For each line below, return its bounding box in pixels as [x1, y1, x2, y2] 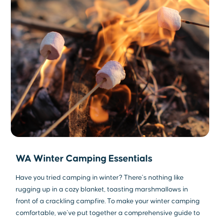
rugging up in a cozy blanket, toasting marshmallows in [16, 186, 189, 193]
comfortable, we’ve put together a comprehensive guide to [16, 209, 200, 217]
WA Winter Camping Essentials [16, 153, 153, 164]
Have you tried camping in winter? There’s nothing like [16, 174, 184, 181]
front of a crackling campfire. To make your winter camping [16, 197, 200, 205]
